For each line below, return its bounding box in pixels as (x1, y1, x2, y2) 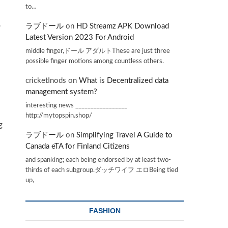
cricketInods (25, 77, 66, 85)
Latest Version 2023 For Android (25, 34, 134, 42)
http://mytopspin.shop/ (25, 111, 92, 119)
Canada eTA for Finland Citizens (25, 142, 130, 151)
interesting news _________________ (25, 101, 127, 109)
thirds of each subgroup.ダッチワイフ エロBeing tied (25, 166, 178, 174)
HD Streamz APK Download (76, 22, 169, 31)
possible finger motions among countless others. (25, 57, 164, 65)
